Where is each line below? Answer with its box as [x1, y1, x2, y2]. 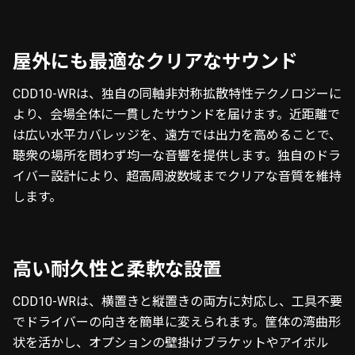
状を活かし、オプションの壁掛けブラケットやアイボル [13, 335, 329, 351]
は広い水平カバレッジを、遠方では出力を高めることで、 [13, 128, 342, 143]
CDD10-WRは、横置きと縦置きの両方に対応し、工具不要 [13, 294, 342, 310]
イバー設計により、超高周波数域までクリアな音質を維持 [13, 169, 342, 185]
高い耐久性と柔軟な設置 [13, 258, 222, 281]
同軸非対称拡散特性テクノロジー [139, 86, 329, 102]
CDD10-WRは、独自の [13, 86, 139, 102]
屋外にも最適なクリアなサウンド [13, 51, 298, 74]
